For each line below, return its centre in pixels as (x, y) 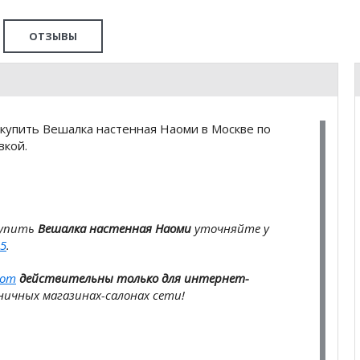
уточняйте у (230, 228)
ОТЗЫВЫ (53, 36)
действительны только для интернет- (134, 278)
